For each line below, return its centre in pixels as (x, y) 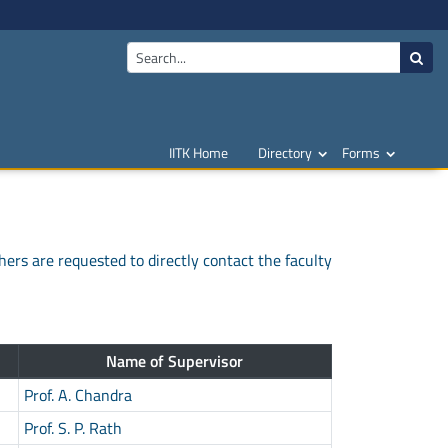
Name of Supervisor (175, 360)
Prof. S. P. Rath (72, 427)
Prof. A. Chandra (77, 394)
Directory (285, 152)
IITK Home (198, 152)
